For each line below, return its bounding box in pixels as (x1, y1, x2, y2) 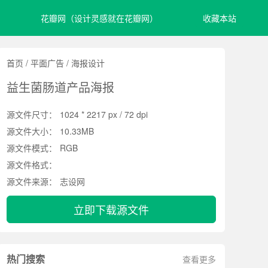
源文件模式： (7, 142, 57, 154)
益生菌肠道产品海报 (7, 78, 114, 96)
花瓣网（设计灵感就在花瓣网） (41, 12, 159, 24)
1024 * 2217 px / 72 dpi (60, 108, 148, 120)
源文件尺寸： (7, 108, 57, 120)
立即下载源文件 (74, 202, 149, 217)
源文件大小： (7, 125, 57, 137)
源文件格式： (7, 159, 57, 170)
